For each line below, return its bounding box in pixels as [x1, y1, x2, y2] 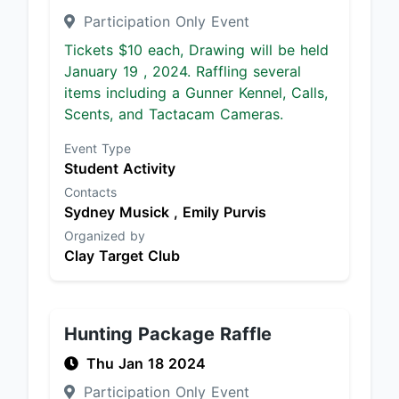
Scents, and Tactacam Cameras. [64, 105, 283, 123]
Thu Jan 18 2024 [86, 354, 206, 372]
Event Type [64, 141, 131, 156]
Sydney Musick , [64, 203, 183, 221]
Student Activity [64, 159, 175, 177]
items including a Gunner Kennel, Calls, [64, 84, 328, 102]
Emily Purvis [183, 203, 266, 221]
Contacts [64, 184, 117, 199]
